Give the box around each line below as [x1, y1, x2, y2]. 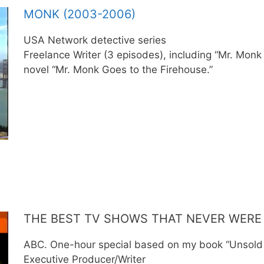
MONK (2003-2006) [23, 7, 136, 21]
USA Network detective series [23, 34, 166, 46]
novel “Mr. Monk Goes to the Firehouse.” [23, 64, 213, 75]
